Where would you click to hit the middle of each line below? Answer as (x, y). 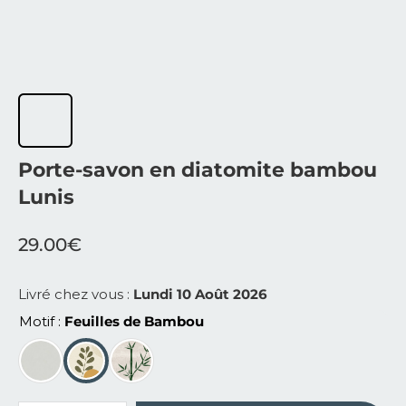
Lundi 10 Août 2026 (200, 295)
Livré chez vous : (76, 295)
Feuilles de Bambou (134, 322)
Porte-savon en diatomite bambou (198, 170)
